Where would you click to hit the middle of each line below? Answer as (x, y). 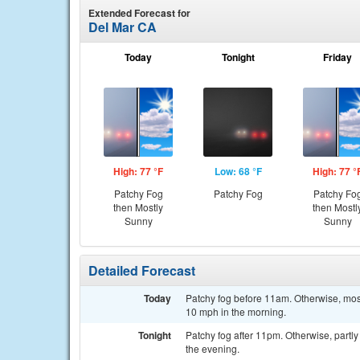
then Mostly (138, 207)
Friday (337, 57)
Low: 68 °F (238, 171)
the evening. (213, 348)
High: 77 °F (138, 171)
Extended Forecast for (139, 13)
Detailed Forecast (142, 270)
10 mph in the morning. (236, 311)
